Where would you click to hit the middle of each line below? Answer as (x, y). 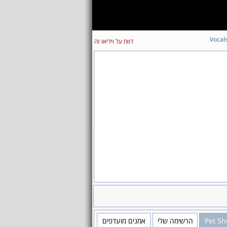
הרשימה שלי (175, 221)
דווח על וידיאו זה (114, 41)
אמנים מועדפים (124, 221)
